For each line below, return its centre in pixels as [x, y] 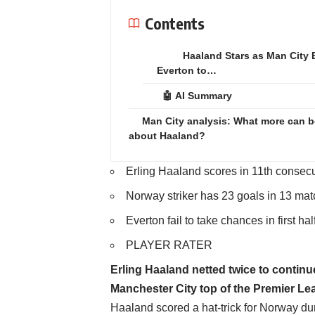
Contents [175, 23]
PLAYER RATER [169, 245]
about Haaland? [167, 136]
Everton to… [187, 70]
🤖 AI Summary [197, 96]
